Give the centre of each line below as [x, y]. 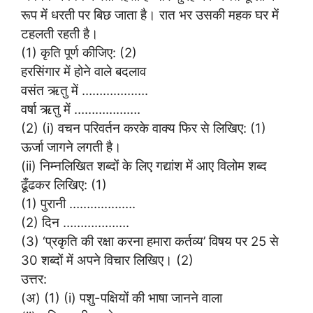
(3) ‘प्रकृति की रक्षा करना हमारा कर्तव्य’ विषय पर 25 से [150, 241]
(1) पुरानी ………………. [78, 204]
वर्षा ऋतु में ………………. [81, 109]
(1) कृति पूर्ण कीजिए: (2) [79, 53]
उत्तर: [34, 279]
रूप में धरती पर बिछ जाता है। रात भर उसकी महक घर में [150, 15]
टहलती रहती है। [60, 34]
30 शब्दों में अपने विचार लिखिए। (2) [107, 260]
